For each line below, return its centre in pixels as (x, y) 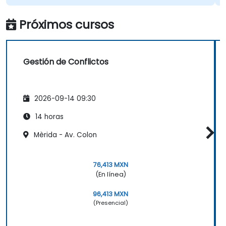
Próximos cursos (67, 24)
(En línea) (110, 174)
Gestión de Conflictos (66, 62)
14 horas (48, 117)
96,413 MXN (110, 194)
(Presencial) (110, 203)
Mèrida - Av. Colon (64, 135)
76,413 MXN (110, 164)
